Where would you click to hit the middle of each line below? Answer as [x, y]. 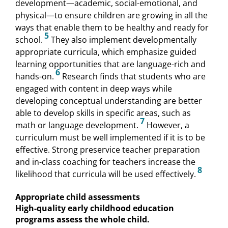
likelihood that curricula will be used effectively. [106, 174]
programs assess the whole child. [82, 219]
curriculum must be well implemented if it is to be [110, 138]
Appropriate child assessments [78, 197]
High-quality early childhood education [95, 208]
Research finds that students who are [133, 77]
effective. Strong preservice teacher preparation [108, 150]
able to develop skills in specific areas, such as [103, 113]
